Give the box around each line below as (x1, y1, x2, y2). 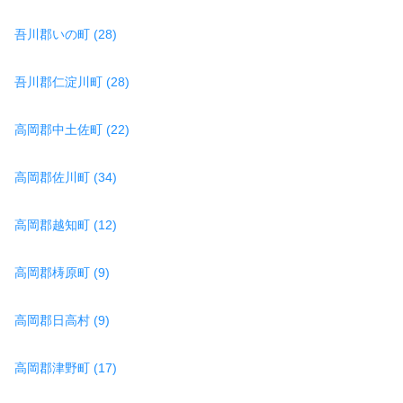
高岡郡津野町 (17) (14, 360, 117, 375)
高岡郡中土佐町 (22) (14, 121, 130, 137)
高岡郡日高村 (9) (14, 312, 110, 327)
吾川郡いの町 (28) (14, 26, 117, 41)
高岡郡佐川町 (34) (14, 169, 117, 184)
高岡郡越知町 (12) (14, 217, 117, 232)
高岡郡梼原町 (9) (14, 264, 110, 280)
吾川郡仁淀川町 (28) (14, 74, 130, 89)
